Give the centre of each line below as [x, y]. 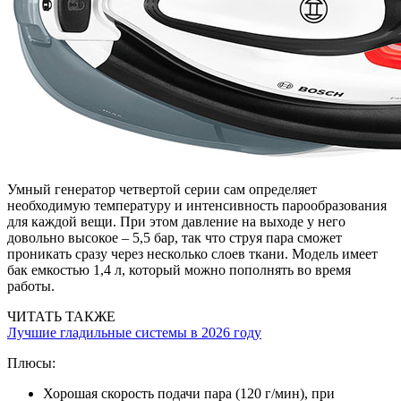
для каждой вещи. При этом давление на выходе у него [176, 221]
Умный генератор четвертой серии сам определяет [162, 189]
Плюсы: [31, 363]
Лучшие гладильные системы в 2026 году [134, 332]
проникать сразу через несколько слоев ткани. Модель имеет [192, 253]
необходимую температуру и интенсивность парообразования [197, 205]
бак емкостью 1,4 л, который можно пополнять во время [179, 269]
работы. [31, 286]
